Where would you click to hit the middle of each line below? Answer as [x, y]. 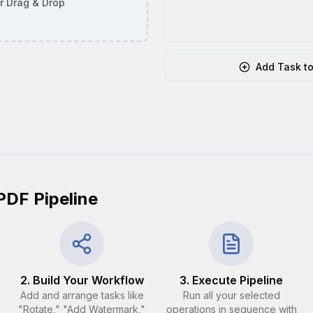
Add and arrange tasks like [82, 295]
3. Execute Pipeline [231, 280]
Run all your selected [231, 295]
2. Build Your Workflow [82, 280]
